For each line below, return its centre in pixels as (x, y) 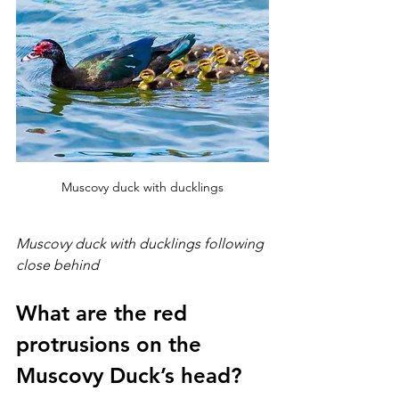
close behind (57, 265)
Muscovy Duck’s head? (129, 376)
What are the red (105, 313)
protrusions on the (112, 345)
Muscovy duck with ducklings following (142, 244)
